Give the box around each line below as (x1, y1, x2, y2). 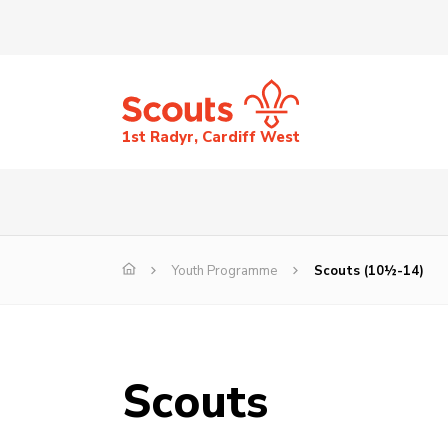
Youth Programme (172, 262, 277, 281)
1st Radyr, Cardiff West (122, 127, 300, 148)
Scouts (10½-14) (314, 262, 424, 281)
